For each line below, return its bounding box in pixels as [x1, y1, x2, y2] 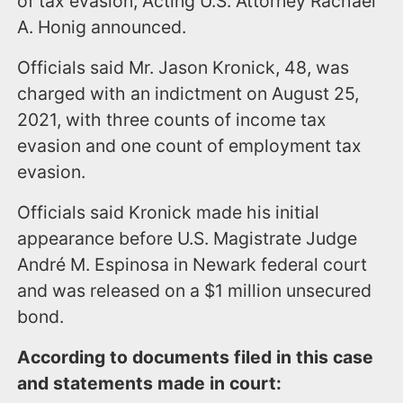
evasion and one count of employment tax [17, 134, 363, 157]
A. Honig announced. [17, 15, 187, 38]
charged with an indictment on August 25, [17, 82, 360, 104]
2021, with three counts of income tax [17, 108, 327, 130]
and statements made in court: [17, 372, 282, 394]
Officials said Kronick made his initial [17, 201, 320, 223]
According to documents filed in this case [17, 345, 374, 368]
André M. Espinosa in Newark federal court [17, 253, 368, 275]
